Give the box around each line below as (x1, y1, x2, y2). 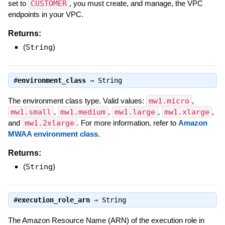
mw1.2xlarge (24, 118, 74, 128)
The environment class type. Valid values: (8, 96, 146, 105)
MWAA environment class (8, 129, 98, 138)
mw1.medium (60, 107, 105, 117)
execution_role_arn (17, 196, 90, 204)
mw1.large (114, 107, 155, 117)
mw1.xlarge (164, 107, 209, 117)
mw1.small (10, 107, 51, 117)
